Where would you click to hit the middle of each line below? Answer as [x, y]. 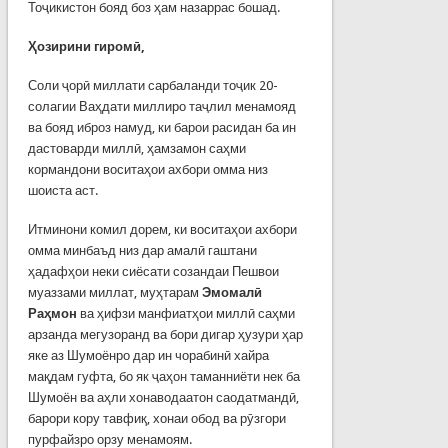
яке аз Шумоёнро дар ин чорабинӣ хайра [148, 355]
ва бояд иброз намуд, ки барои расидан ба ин [161, 127]
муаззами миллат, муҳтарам [114, 292]
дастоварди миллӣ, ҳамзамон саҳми [136, 148]
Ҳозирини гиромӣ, [86, 46]
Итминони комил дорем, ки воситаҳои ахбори [162, 229]
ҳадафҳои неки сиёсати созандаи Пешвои [153, 271]
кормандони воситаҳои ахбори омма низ [147, 169]
